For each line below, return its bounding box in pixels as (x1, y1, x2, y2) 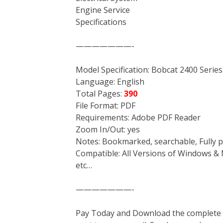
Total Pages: (76, 88, 122, 99)
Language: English (76, 76, 144, 87)
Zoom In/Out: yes (76, 124, 140, 135)
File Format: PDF (76, 100, 135, 111)
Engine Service (76, 4, 130, 15)
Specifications (76, 16, 126, 27)
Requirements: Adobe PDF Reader (76, 112, 201, 123)
